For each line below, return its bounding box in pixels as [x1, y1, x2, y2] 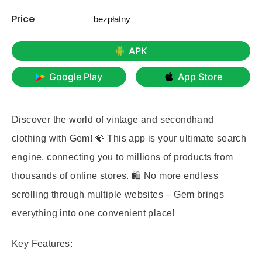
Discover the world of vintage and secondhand [12, 115, 214, 125]
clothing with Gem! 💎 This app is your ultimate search [12, 133, 247, 143]
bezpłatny [94, 14, 130, 24]
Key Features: [12, 239, 73, 249]
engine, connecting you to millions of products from [12, 152, 233, 162]
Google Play [49, 71, 102, 82]
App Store [177, 71, 222, 82]
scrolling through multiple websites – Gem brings [12, 189, 225, 199]
